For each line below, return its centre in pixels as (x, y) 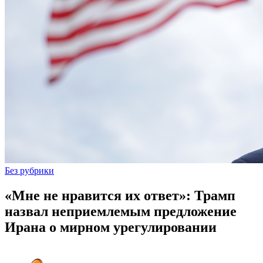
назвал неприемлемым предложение (121, 211)
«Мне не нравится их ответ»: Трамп (120, 195)
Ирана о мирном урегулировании (111, 227)
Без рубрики (29, 170)
